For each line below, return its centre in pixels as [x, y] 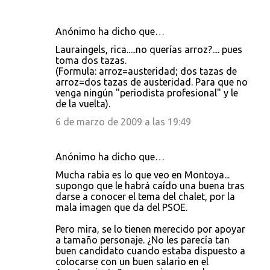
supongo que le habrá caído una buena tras [150, 186]
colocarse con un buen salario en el [132, 262]
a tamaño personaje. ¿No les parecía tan [143, 240]
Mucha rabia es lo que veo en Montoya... [143, 175]
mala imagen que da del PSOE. [121, 207]
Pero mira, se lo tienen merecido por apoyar [150, 229]
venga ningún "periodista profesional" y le [147, 93]
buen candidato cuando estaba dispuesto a [150, 251]
